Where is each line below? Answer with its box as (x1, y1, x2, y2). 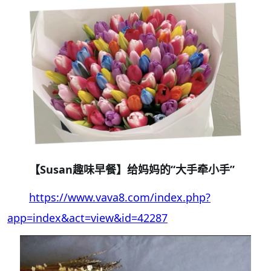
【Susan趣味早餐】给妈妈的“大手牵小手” (29, 162, 235, 177)
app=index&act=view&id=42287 (7, 210, 168, 225)
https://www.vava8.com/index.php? (29, 189, 211, 204)
